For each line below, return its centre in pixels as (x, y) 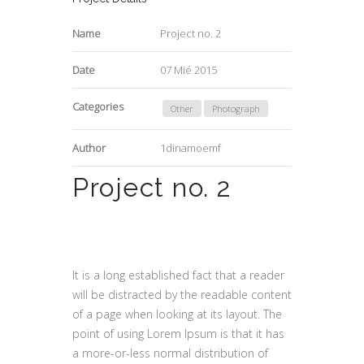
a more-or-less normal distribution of (170, 353)
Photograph (236, 108)
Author (89, 148)
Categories (98, 106)
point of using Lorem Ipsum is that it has (178, 334)
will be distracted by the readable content (182, 295)
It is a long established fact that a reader (178, 275)
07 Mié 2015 (188, 70)
